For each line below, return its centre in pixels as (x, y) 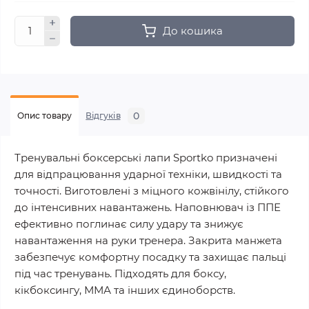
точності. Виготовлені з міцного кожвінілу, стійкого (152, 190)
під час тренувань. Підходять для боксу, (120, 273)
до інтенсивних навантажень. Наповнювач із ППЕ (148, 207)
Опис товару (45, 115)
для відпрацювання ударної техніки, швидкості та (148, 174)
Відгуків (103, 115)
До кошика (193, 30)
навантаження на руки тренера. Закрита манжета (148, 240)
